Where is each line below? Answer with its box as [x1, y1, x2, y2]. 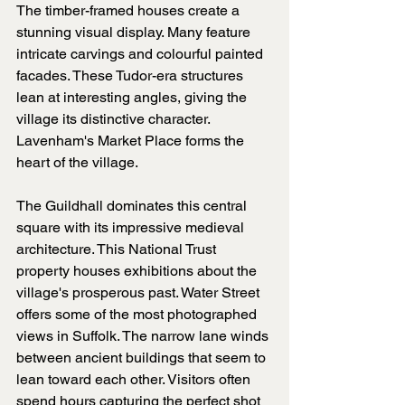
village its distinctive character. [16, 110, 213, 128]
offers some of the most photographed [16, 306, 260, 324]
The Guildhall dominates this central [16, 197, 250, 215]
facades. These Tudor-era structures [16, 67, 247, 85]
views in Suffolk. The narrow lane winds [16, 327, 272, 345]
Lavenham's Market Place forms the [16, 132, 248, 150]
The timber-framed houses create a [16, 2, 243, 20]
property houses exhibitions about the [16, 262, 260, 280]
